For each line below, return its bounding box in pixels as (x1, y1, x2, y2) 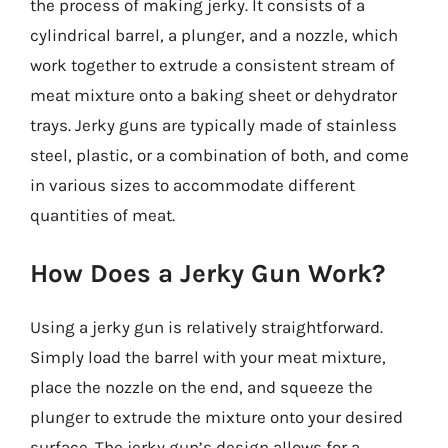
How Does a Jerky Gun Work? (30, 257, 385, 289)
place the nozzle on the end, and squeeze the (30, 376, 373, 397)
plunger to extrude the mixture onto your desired (30, 406, 403, 427)
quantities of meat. (30, 205, 175, 225)
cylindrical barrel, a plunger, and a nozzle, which (30, 25, 398, 45)
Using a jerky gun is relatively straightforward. (30, 316, 383, 337)
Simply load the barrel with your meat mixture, (30, 346, 386, 367)
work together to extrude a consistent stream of (30, 55, 395, 75)
